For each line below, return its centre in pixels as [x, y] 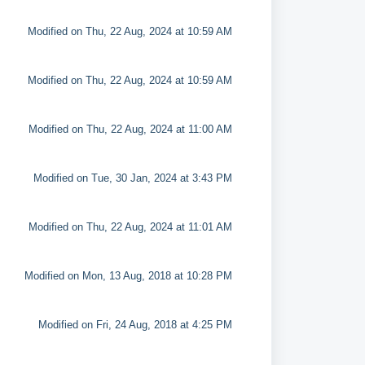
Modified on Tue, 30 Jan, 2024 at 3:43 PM [132, 178]
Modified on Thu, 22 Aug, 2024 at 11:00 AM [130, 129]
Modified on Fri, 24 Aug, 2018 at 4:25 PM [135, 325]
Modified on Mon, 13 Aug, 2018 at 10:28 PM [128, 276]
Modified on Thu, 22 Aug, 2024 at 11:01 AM [130, 227]
